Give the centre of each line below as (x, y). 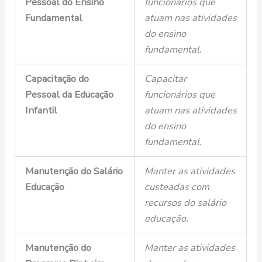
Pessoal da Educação (69, 95)
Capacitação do (57, 79)
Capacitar (165, 79)
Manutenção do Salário (74, 171)
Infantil (41, 111)
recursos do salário (185, 203)
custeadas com (177, 187)
